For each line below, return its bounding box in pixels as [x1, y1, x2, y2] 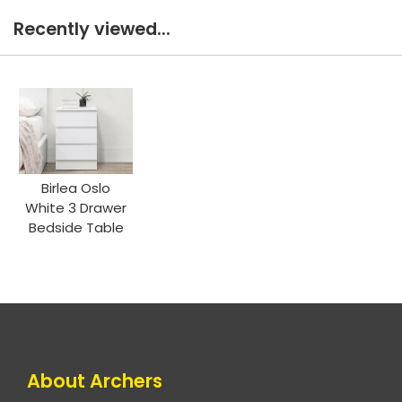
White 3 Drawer [25, 197, 127, 217]
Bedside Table [28, 217, 124, 237]
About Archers [27, 367, 162, 394]
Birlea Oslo [41, 178, 111, 197]
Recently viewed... [13, 17, 170, 42]
